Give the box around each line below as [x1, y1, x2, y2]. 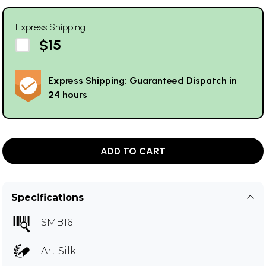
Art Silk [41, 245, 76, 256]
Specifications [11, 192, 84, 203]
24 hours [48, 89, 87, 100]
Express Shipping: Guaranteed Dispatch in [48, 75, 237, 86]
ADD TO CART [100, 145, 166, 157]
